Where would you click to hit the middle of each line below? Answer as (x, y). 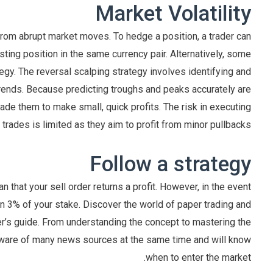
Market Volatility (173, 14)
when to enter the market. (199, 258)
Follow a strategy (171, 165)
